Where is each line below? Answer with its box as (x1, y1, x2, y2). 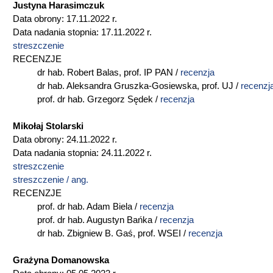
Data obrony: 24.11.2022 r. (13, 135, 117, 144)
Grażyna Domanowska (13, 255, 109, 265)
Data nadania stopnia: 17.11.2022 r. (13, 27, 152, 37)
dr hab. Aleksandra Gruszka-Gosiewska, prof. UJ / (13, 81, 241, 91)
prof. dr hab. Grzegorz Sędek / (13, 94, 160, 104)
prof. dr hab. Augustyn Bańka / (13, 215, 160, 225)
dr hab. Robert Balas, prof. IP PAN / (13, 68, 180, 77)
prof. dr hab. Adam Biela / (13, 202, 140, 211)
